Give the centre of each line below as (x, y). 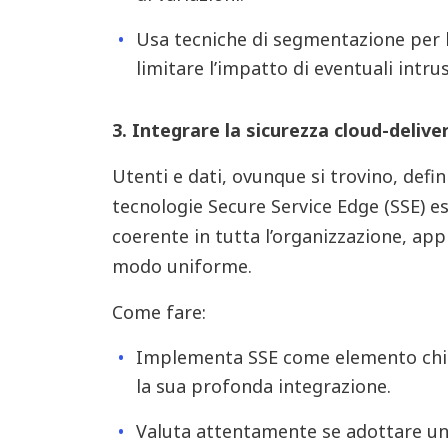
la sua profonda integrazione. (263, 386)
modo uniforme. (181, 266)
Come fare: (158, 312)
